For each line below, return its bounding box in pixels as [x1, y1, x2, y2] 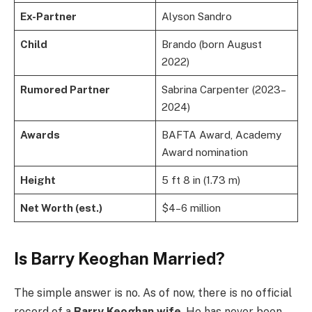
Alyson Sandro [161, 10, 232, 22]
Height [19, 173, 56, 186]
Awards [19, 128, 60, 141]
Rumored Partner [19, 83, 110, 95]
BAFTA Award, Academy [161, 128, 281, 141]
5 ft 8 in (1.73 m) [161, 173, 240, 186]
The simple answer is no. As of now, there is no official [14, 286, 292, 299]
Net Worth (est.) [19, 201, 102, 214]
